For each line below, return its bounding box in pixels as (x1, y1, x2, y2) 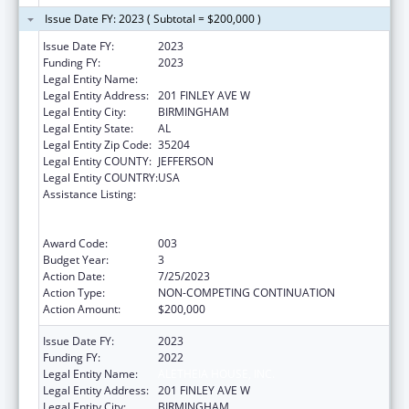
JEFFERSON (158, 152, 214, 169)
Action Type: (43, 284, 105, 300)
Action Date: (43, 267, 105, 284)
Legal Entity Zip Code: (43, 136, 152, 152)
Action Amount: (43, 300, 121, 317)
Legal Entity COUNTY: (43, 152, 152, 169)
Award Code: (43, 235, 108, 251)
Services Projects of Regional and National (158, 202, 372, 218)
